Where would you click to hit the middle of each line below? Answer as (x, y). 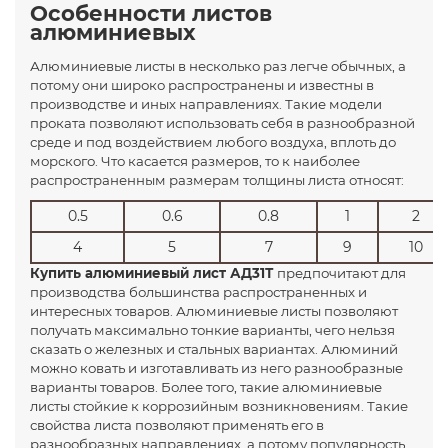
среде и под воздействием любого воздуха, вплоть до (213, 141)
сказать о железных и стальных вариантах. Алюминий (214, 348)
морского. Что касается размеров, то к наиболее (195, 160)
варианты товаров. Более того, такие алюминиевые (206, 386)
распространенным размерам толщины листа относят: (217, 179)
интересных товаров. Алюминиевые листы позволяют (214, 310)
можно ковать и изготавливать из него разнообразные (216, 367)
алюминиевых (113, 31)
